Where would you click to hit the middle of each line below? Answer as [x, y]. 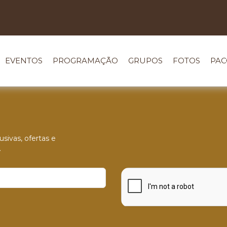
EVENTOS [24, 61]
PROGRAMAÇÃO [86, 61]
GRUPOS [146, 61]
